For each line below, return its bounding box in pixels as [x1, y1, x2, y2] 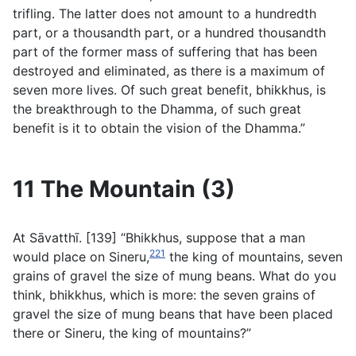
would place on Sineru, [13, 249, 149, 265]
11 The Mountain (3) [13, 175, 235, 203]
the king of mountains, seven [165, 249, 342, 265]
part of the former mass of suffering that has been [13, 44, 317, 60]
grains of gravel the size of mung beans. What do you [13, 268, 336, 284]
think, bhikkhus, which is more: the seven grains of [13, 287, 315, 304]
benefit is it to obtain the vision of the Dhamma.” [13, 120, 305, 137]
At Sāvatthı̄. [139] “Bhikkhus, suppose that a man [13, 230, 305, 246]
